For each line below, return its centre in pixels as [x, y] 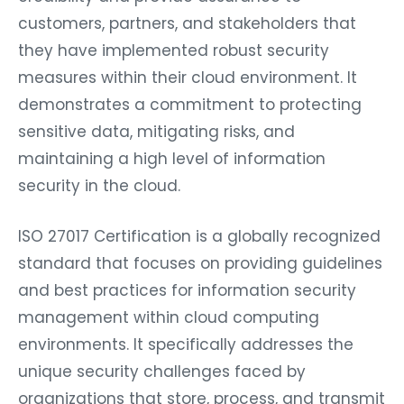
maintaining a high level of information [172, 159]
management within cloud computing [169, 318]
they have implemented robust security [174, 51]
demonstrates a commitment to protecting [190, 105]
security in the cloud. [99, 186]
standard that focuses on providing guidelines [200, 264]
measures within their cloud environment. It [188, 78]
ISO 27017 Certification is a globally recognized [199, 237]
